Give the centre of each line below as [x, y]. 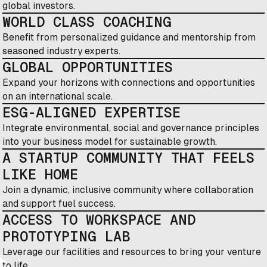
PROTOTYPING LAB [67, 237]
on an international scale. [58, 97]
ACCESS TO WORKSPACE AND [99, 220]
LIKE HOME [41, 175]
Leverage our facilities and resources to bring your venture [132, 252]
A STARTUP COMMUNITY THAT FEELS [129, 158]
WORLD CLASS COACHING [87, 22]
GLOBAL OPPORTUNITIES [88, 67]
